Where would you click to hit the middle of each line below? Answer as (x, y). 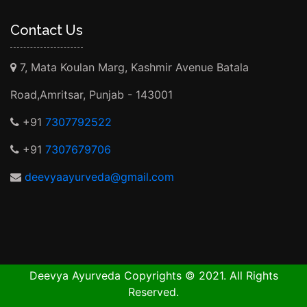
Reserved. (153, 292)
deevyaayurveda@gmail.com (99, 177)
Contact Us (47, 30)
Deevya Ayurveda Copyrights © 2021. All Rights (153, 275)
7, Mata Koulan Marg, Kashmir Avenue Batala (133, 67)
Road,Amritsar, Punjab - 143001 (91, 95)
